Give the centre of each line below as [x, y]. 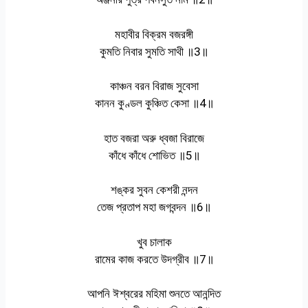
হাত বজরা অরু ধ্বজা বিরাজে [154, 138]
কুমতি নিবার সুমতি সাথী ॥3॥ [154, 51]
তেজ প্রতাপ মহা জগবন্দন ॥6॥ [154, 207]
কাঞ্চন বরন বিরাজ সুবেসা [154, 86]
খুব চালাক [154, 242]
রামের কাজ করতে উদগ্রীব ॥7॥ [154, 259]
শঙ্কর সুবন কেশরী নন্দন [154, 190]
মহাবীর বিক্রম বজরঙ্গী [154, 34]
